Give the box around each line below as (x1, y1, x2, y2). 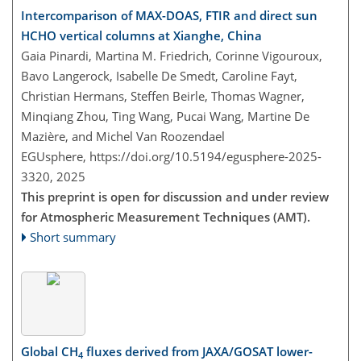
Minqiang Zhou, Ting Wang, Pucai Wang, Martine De (21, 107, 309, 124)
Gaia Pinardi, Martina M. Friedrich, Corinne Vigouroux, (21, 47, 322, 64)
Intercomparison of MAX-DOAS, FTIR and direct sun (21, 6, 317, 23)
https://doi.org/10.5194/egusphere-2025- (89, 147, 322, 164)
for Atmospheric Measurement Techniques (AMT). (21, 208, 310, 225)
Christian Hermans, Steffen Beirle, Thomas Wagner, (21, 87, 305, 104)
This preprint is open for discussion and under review (21, 188, 329, 205)
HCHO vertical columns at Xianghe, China (21, 27, 262, 44)
